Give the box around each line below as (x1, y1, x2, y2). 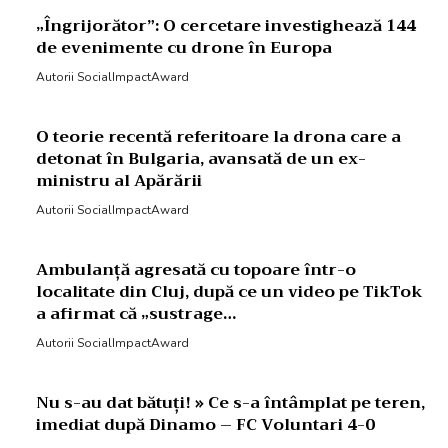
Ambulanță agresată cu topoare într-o (36, 256, 356, 285)
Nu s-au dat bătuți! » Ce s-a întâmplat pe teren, (36, 389, 425, 418)
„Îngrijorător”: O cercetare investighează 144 (36, 12, 416, 41)
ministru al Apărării (36, 167, 202, 196)
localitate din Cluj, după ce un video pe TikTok (36, 278, 423, 307)
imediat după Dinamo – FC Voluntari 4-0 (36, 411, 375, 440)
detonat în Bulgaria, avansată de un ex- (36, 145, 366, 174)
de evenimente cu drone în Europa (36, 34, 332, 63)
